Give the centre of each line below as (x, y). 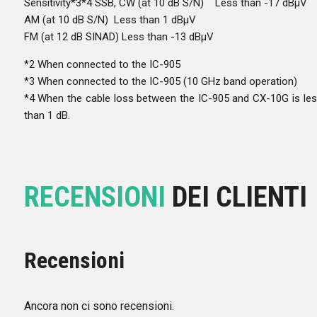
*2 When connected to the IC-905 (112, 64)
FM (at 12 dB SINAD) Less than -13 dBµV (119, 36)
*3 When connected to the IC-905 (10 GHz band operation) (160, 81)
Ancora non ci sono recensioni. (99, 306)
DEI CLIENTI (236, 197)
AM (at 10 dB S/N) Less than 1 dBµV (110, 19)
